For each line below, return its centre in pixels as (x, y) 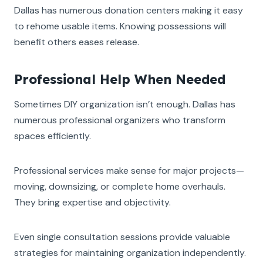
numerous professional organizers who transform (120, 120)
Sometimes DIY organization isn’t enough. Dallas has (125, 104)
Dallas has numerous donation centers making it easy (129, 10)
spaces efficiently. (53, 136)
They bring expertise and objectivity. (92, 202)
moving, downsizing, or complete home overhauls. (120, 186)
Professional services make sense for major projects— (129, 170)
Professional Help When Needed (120, 79)
